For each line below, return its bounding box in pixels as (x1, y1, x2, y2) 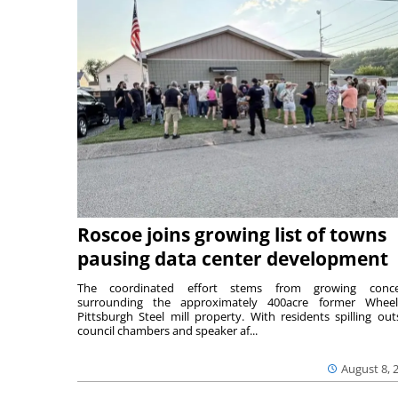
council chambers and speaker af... (77, 322, 258, 338)
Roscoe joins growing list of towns (77, 221, 386, 247)
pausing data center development (77, 245, 388, 271)
